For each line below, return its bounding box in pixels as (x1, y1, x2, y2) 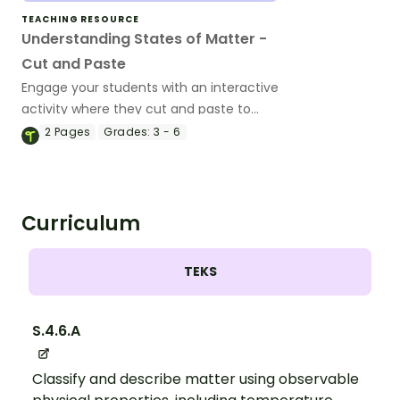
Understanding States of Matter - (21, 29, 267, 49)
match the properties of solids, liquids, (21, 121, 258, 139)
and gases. (21, 143, 88, 161)
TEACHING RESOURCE (21, 12, 139, 26)
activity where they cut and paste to (21, 100, 251, 118)
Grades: (104, 124, 151, 139)
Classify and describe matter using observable (32, 369, 359, 390)
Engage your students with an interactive (21, 79, 279, 96)
